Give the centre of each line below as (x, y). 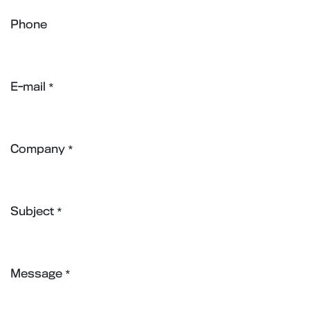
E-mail (28, 87)
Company (38, 149)
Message (36, 274)
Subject (32, 212)
